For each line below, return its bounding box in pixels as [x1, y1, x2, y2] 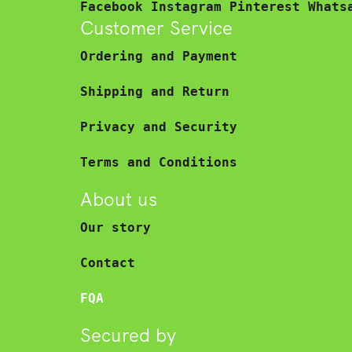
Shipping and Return [80, 83, 229, 99]
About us [80, 186, 157, 211]
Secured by [80, 322, 176, 346]
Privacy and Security [80, 119, 237, 134]
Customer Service [80, 16, 233, 40]
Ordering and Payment [80, 48, 237, 64]
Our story [80, 219, 151, 235]
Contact [80, 255, 135, 270]
